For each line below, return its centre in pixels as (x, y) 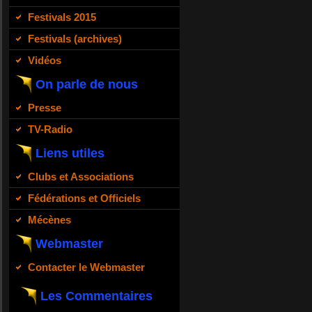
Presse (45, 107)
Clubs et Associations (81, 176)
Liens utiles (70, 153)
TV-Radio (50, 129)
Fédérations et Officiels (84, 198)
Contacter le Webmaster (86, 267)
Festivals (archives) (75, 38)
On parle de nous (87, 84)
